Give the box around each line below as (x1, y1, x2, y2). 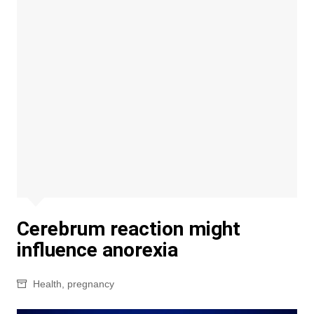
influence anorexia (16, 238, 178, 261)
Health (32, 278, 62, 289)
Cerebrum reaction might (16, 217, 240, 240)
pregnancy (67, 278, 114, 289)
